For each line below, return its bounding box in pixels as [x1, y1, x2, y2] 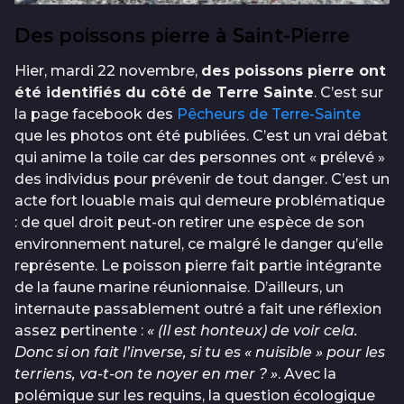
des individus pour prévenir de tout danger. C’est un [14, 170, 390, 188]
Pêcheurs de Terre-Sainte [177, 106, 361, 124]
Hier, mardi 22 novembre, [14, 62, 201, 80]
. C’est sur [314, 84, 383, 102]
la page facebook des [14, 106, 177, 124]
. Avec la [278, 365, 336, 383]
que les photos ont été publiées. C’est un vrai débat [14, 127, 388, 145]
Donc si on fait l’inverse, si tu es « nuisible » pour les [14, 344, 385, 362]
